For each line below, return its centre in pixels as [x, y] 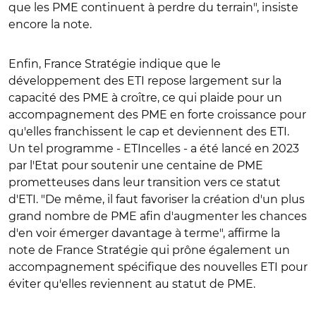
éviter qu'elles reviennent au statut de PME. [132, 284]
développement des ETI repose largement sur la [145, 80]
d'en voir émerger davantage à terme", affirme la [144, 233]
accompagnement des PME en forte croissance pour [157, 114]
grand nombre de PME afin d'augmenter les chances [158, 216]
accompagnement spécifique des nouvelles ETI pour [158, 267]
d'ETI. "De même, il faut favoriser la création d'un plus [157, 199]
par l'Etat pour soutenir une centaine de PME [136, 165]
